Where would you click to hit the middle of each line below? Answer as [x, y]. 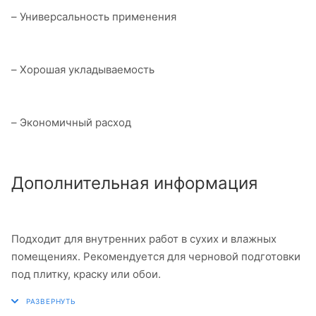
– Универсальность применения [94, 16]
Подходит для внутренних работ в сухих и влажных [144, 238]
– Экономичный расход [71, 122]
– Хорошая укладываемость [83, 69]
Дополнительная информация [134, 183]
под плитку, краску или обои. [86, 274]
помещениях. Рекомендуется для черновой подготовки [156, 256]
